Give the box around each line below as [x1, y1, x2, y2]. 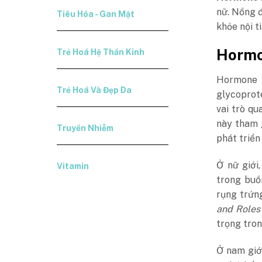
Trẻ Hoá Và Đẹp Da [57, 85, 132, 95]
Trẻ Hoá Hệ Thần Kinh [57, 47, 145, 57]
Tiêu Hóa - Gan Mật [57, 9, 135, 19]
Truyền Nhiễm [57, 123, 114, 133]
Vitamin [57, 161, 89, 171]
